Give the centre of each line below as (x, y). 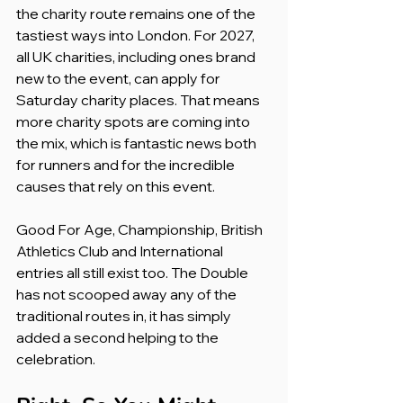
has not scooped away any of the (128, 294)
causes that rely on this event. (116, 186)
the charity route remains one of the (137, 13)
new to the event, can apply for (120, 78)
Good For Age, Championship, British (141, 229)
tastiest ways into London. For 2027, (137, 35)
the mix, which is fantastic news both (138, 143)
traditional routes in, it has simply (125, 315)
